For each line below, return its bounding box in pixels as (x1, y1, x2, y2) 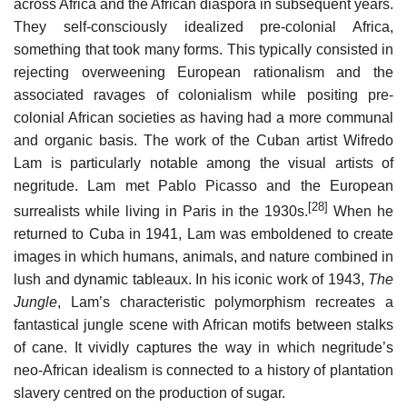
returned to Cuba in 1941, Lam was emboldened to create (14, 226, 393, 243)
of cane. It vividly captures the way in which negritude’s (14, 340, 393, 356)
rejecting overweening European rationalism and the (14, 65, 393, 81)
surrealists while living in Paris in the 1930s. (14, 203, 308, 220)
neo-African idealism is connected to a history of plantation (14, 362, 393, 379)
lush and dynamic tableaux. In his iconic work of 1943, (14, 272, 368, 288)
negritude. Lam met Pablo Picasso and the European (14, 178, 393, 194)
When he (328, 203, 393, 220)
